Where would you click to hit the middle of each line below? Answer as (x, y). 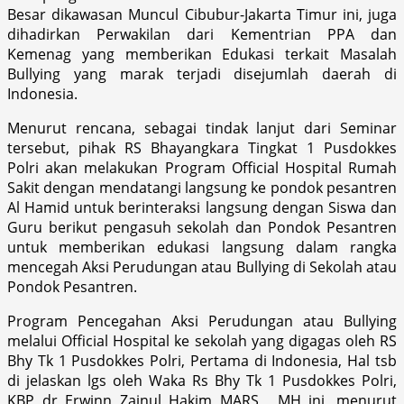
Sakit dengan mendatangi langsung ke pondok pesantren (202, 187)
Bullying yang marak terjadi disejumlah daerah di (202, 73)
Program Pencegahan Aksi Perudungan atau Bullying (202, 321)
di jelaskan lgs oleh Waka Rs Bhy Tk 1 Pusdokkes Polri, (202, 380)
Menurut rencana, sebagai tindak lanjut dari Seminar (202, 128)
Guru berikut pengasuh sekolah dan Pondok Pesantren (202, 227)
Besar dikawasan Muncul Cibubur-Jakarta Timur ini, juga (202, 14)
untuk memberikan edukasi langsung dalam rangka (202, 247)
